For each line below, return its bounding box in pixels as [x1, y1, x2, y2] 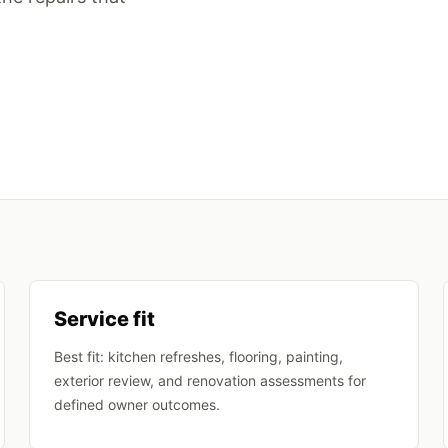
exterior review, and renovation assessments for [54, 372, 367, 389]
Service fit [54, 307, 156, 331]
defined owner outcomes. [54, 396, 221, 413]
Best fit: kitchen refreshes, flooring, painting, [54, 348, 344, 365]
